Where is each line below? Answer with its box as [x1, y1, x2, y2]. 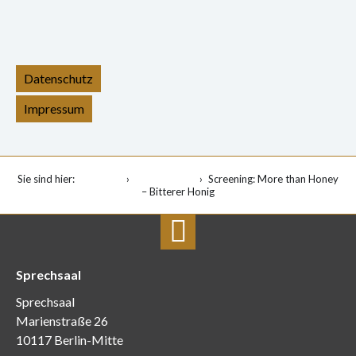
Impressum [24, 101, 84, 116]
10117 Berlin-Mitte [16, 332, 123, 347]
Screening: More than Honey [208, 172, 339, 185]
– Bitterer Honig [141, 185, 215, 198]
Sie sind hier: [17, 172, 75, 185]
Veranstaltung [132, 172, 196, 185]
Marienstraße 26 [16, 313, 108, 328]
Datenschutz [24, 71, 93, 86]
